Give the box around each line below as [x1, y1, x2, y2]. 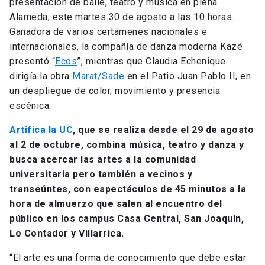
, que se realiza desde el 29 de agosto [73, 124, 254, 135]
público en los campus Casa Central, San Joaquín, [9, 212, 244, 224]
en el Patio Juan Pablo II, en [124, 70, 251, 82]
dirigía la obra [9, 70, 72, 82]
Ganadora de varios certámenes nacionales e [9, 25, 207, 37]
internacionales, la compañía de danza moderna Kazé [9, 40, 243, 52]
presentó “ [9, 55, 55, 67]
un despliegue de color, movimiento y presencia [9, 85, 220, 96]
